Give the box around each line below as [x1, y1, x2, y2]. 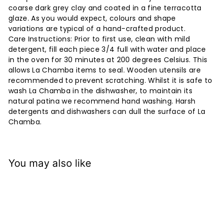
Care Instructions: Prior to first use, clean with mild [8, 34, 190, 44]
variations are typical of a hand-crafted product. [8, 23, 186, 34]
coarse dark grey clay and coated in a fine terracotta [8, 2, 202, 13]
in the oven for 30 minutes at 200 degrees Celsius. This [8, 54, 208, 65]
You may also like [8, 156, 91, 169]
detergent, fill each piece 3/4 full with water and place [8, 44, 206, 54]
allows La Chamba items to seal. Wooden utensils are [8, 65, 201, 75]
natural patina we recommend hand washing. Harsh [8, 96, 196, 106]
